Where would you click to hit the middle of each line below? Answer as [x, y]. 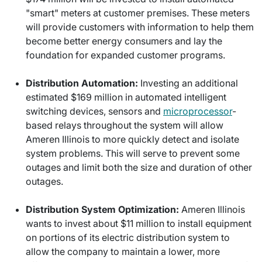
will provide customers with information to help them [140, 27]
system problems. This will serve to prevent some [133, 153]
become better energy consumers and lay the [124, 41]
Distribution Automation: [82, 83]
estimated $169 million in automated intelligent [126, 97]
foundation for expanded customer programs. [125, 55]
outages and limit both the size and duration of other [139, 167]
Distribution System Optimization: [102, 209]
